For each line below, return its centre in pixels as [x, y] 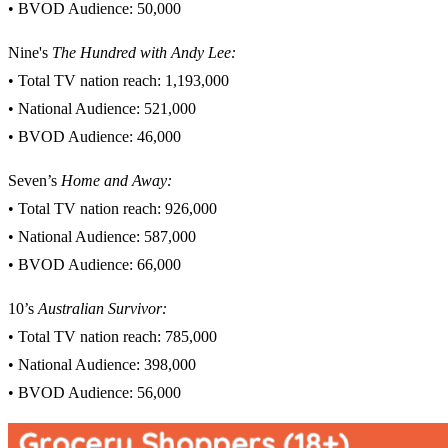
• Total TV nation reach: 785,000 [112, 337]
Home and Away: [116, 181]
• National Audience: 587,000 [102, 237]
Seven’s [34, 181]
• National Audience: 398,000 [102, 365]
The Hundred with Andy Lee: [142, 53]
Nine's [28, 53]
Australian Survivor [100, 309]
